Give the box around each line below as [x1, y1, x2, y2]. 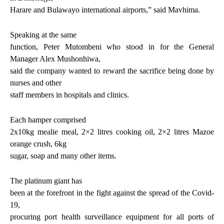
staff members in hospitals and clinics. [10, 90, 129, 99]
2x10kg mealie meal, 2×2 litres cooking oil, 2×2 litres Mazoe [10, 127, 214, 136]
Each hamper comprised [10, 115, 86, 124]
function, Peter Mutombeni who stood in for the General [10, 42, 214, 51]
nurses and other [10, 78, 61, 87]
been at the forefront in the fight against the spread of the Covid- [10, 188, 214, 197]
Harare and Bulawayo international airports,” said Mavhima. [10, 5, 200, 14]
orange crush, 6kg [10, 139, 66, 148]
